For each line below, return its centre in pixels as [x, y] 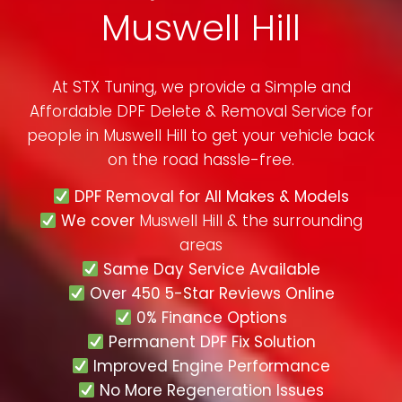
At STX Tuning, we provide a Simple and [201, 87]
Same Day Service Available [210, 270]
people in [65, 136]
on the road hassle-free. [201, 160]
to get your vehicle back [281, 136]
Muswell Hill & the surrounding [251, 221]
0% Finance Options [210, 318]
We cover [98, 221]
